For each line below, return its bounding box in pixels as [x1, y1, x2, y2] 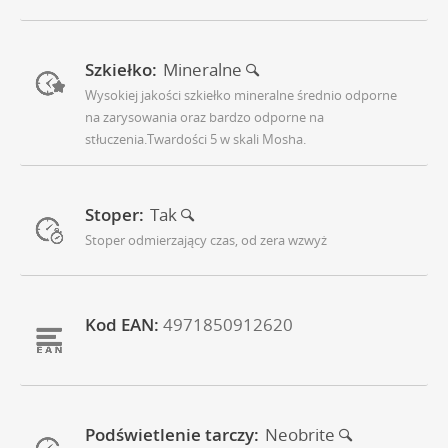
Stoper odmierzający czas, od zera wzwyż [85, 231, 327, 250]
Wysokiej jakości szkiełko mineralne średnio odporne [85, 86, 397, 105]
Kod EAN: [85, 313, 159, 337]
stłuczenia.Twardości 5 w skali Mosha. [85, 130, 306, 149]
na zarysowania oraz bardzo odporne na [85, 108, 324, 127]
